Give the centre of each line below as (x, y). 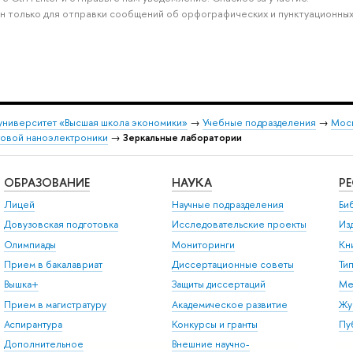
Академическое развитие (229, 304)
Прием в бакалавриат (53, 264)
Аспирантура (33, 325)
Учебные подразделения (259, 122)
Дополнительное (43, 344)
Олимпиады (30, 244)
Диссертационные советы (232, 264)
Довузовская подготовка (61, 225)
